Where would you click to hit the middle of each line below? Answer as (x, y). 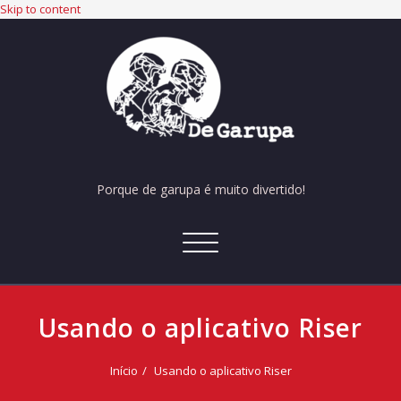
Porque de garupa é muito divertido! (200, 189)
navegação (231, 261)
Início (124, 371)
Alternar (222, 241)
